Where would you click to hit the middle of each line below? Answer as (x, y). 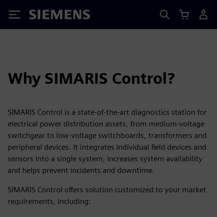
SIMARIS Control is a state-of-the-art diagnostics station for (107, 112)
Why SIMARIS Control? (91, 78)
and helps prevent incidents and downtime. (81, 170)
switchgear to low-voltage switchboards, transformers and (107, 135)
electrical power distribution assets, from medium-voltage (106, 124)
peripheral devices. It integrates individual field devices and (107, 147)
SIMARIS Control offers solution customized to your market (107, 190)
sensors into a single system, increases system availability (105, 159)
